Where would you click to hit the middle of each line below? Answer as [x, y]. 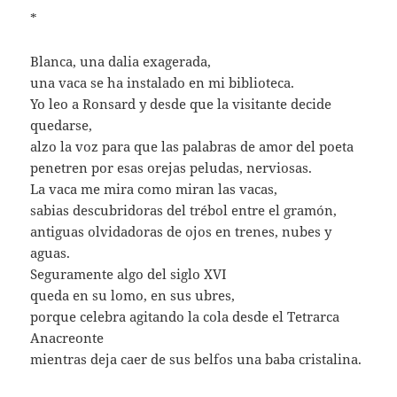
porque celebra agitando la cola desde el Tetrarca [185, 316]
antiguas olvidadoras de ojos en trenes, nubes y [181, 231]
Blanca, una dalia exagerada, [121, 61]
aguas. [51, 252]
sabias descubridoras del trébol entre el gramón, [184, 210]
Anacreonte [67, 337]
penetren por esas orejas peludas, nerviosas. [171, 167]
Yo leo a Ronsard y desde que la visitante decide [181, 103]
